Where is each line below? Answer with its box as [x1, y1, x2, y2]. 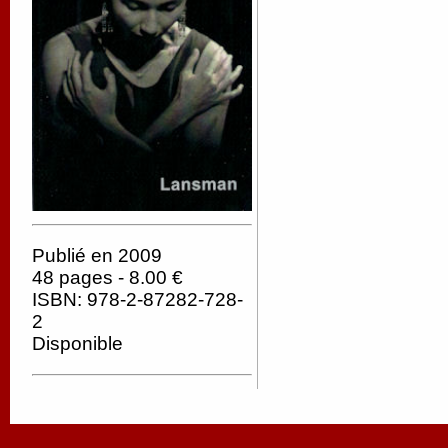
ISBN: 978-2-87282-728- [32, 288, 243, 310]
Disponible [32, 332, 123, 354]
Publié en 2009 [32, 244, 162, 266]
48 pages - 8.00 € [32, 266, 183, 288]
